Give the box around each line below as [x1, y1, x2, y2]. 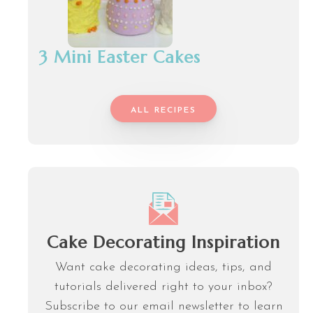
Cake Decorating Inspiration [47, 231, 280, 253]
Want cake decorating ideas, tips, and [55, 260, 272, 274]
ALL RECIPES [131, 106, 196, 115]
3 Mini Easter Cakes [39, 47, 201, 68]
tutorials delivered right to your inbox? [54, 279, 272, 293]
